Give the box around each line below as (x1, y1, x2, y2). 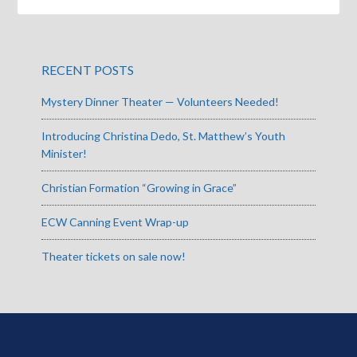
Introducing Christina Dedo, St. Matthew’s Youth (41, 129, 286, 143)
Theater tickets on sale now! (41, 249, 186, 263)
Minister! (41, 147, 88, 160)
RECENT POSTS (41, 62, 135, 77)
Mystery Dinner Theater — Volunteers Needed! (41, 95, 280, 108)
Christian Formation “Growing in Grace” (41, 181, 237, 194)
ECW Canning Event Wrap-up (41, 215, 190, 229)
